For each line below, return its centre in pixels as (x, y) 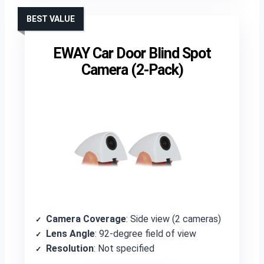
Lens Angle (70, 234)
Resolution (70, 248)
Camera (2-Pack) (132, 70)
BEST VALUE (51, 19)
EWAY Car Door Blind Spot (132, 53)
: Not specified (124, 248)
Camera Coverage (86, 219)
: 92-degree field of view (146, 234)
